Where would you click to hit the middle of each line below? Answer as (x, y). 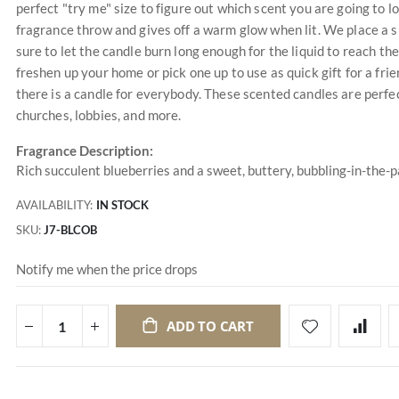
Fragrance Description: (84, 151)
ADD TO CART (210, 326)
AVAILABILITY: (54, 205)
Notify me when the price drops (106, 269)
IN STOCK (122, 205)
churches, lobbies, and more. (98, 115)
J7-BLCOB (70, 230)
